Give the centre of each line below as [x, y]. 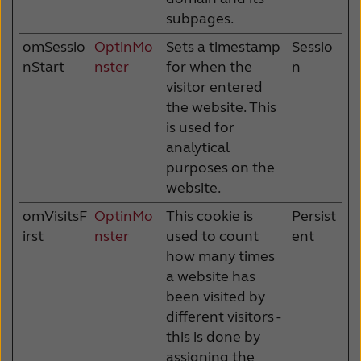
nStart [44, 66]
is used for [200, 127]
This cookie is [210, 216]
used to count [212, 236]
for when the [209, 66]
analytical [198, 147]
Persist [314, 216]
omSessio [54, 46]
